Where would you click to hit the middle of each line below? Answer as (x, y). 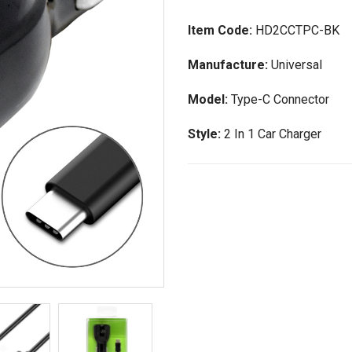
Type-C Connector (280, 99)
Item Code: (222, 30)
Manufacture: (229, 65)
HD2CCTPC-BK (297, 30)
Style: (206, 134)
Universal (297, 65)
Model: (209, 99)
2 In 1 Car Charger (273, 134)
